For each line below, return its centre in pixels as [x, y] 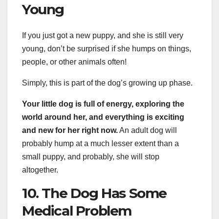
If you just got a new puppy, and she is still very [103, 35]
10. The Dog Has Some [95, 193]
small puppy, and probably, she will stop [91, 156]
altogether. [40, 170]
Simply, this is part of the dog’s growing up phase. [107, 83]
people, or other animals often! [74, 62]
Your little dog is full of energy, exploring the [103, 104]
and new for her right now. [70, 130]
